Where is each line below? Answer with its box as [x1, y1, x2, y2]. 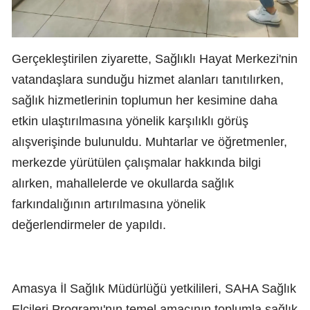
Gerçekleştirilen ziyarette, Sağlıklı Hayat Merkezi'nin [12, 51, 298, 66]
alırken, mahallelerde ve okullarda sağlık [12, 176, 234, 190]
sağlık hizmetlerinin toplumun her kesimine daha [12, 93, 277, 107]
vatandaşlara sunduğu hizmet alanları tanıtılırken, [12, 72, 284, 86]
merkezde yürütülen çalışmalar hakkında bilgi [12, 155, 261, 170]
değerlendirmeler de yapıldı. [12, 217, 166, 232]
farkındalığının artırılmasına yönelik [12, 197, 206, 211]
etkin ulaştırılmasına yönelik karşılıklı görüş [12, 113, 248, 128]
